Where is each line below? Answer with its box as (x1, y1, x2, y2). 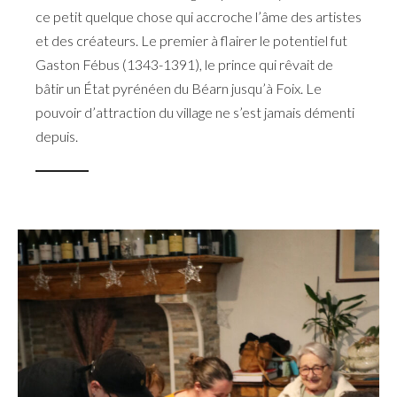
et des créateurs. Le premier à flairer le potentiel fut (35, 31, 347, 49)
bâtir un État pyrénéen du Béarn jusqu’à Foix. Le (35, 79, 322, 97)
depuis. (35, 127, 78, 144)
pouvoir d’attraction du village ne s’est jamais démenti (35, 103, 354, 121)
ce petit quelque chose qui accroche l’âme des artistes (35, 7, 362, 25)
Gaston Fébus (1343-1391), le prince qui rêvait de (35, 55, 333, 73)
